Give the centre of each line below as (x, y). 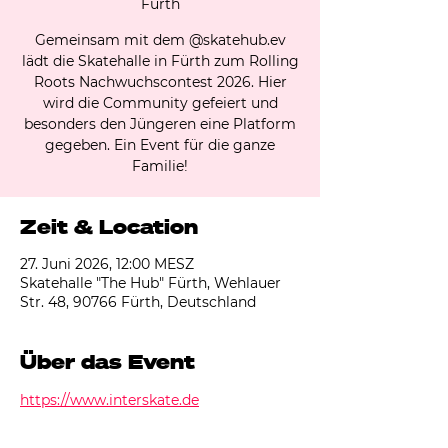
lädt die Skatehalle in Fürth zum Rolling (160, 61)
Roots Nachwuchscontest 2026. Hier (160, 82)
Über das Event (107, 361)
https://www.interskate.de (109, 400)
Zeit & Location (109, 226)
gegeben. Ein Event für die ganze (160, 145)
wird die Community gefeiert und (160, 103)
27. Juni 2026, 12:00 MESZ (107, 264)
